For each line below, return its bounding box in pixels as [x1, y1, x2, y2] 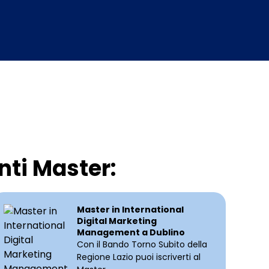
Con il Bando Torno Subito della [76, 238, 207, 251]
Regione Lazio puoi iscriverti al [76, 251, 201, 264]
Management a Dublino [76, 226, 185, 239]
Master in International [76, 204, 184, 216]
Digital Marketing [76, 215, 157, 228]
